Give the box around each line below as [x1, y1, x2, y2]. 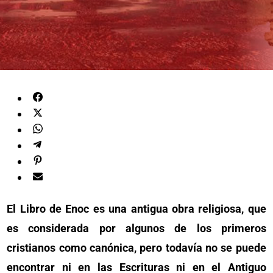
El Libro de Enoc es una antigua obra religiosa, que [7, 202, 266, 215]
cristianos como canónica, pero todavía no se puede [7, 241, 266, 254]
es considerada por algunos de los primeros [7, 222, 266, 235]
